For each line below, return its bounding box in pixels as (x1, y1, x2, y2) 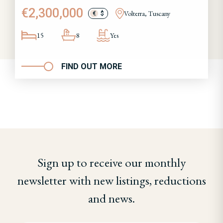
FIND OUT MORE (61, 61, 122, 71)
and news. (88, 190, 135, 206)
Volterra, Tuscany (123, 8, 170, 18)
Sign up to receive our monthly (37, 154, 186, 170)
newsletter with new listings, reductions (17, 172, 206, 188)
